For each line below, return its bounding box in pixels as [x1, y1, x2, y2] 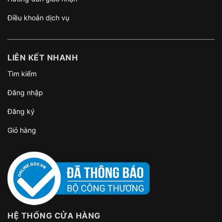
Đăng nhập [7, 88, 43, 97]
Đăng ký [7, 107, 35, 115]
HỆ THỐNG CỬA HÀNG [7, 211, 101, 221]
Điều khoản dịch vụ [7, 13, 69, 22]
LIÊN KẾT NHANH [7, 53, 78, 62]
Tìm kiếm [7, 69, 37, 78]
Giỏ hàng [7, 126, 36, 134]
